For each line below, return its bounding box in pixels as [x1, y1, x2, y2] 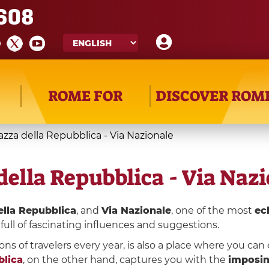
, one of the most [171, 204, 255, 216]
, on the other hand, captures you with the [23, 253, 228, 265]
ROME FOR [48, 86, 123, 106]
